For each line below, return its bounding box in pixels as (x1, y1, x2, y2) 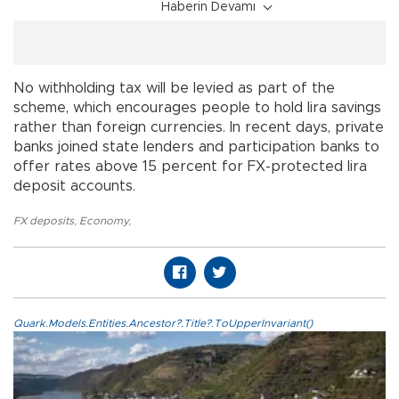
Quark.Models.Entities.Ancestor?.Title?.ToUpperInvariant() (13, 317, 313, 329)
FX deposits (13, 215, 74, 226)
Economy (79, 215, 128, 226)
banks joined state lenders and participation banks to (13, 139, 379, 154)
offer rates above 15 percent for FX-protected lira (13, 159, 367, 174)
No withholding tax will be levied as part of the (13, 80, 335, 95)
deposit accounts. (13, 178, 135, 193)
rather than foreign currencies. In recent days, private (13, 119, 384, 134)
